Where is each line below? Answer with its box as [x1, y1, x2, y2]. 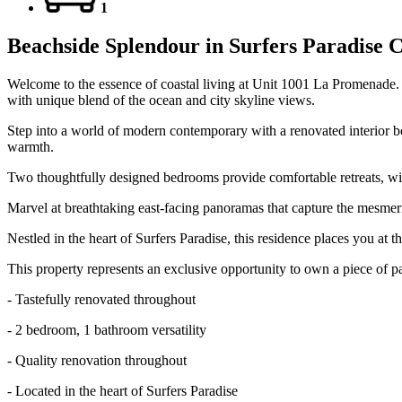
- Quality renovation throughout [7, 353, 187, 369]
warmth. [7, 139, 54, 155]
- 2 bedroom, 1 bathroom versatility [7, 322, 206, 338]
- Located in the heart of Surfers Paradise [7, 383, 238, 399]
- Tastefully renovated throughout [7, 292, 196, 308]
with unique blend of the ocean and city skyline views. [7, 92, 315, 109]
